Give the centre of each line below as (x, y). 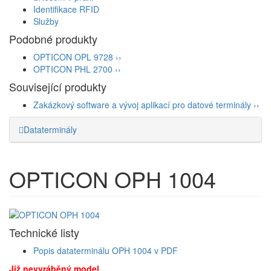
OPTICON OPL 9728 (73, 57)
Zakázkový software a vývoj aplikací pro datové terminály (142, 105)
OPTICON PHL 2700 (73, 69)
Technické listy (44, 232)
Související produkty (58, 87)
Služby (46, 21)
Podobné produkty (53, 39)
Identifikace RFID (66, 9)
